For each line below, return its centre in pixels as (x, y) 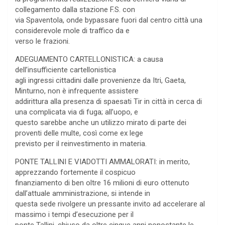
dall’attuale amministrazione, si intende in (83, 194)
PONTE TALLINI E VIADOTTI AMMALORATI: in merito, (102, 162)
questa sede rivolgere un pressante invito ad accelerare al (110, 204)
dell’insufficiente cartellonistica (66, 70)
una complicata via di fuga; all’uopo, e (77, 112)
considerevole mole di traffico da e (72, 31)
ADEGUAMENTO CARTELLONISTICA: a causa (89, 60)
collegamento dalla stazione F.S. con (75, 10)
